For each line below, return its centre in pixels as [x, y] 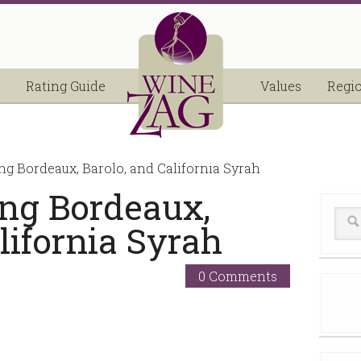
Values [281, 86]
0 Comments [237, 276]
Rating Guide [66, 86]
